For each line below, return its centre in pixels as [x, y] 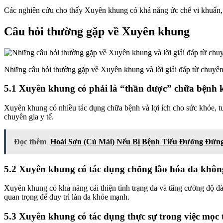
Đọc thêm [30, 141]
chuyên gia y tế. [29, 116]
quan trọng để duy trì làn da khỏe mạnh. [67, 197]
